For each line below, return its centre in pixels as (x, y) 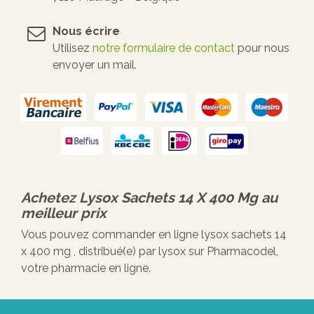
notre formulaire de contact (164, 48)
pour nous (262, 48)
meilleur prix (64, 213)
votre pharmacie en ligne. (86, 268)
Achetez (50, 197)
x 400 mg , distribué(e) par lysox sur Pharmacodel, (150, 251)
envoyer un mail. (95, 64)
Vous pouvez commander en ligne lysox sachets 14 (154, 234)
